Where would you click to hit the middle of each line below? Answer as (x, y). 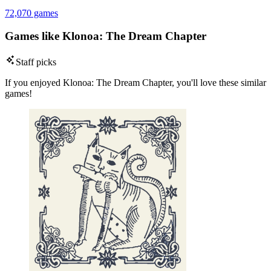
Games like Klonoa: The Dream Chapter (106, 36)
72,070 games (31, 13)
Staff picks (36, 62)
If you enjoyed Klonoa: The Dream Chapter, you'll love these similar (135, 83)
